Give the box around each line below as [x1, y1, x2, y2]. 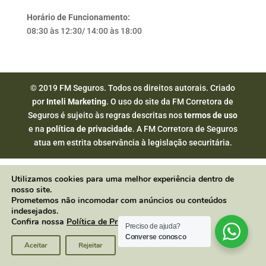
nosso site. [11, 184, 52, 195]
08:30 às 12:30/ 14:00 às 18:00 [26, 26, 142, 36]
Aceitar [24, 240, 47, 250]
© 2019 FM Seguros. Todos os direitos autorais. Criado [30, 83, 236, 93]
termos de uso [184, 110, 238, 120]
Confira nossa [11, 216, 66, 227]
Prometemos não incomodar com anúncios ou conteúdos [11, 195, 227, 206]
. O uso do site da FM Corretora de [106, 97, 234, 106]
